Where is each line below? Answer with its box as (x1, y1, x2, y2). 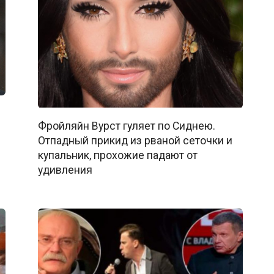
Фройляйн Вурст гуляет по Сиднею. (37, 119, 215, 132)
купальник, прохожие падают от (37, 149, 198, 161)
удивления (37, 163, 92, 176)
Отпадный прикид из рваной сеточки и (37, 134, 232, 147)
